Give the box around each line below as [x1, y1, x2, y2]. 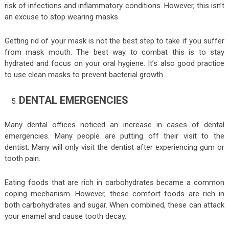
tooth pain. [4, 154, 40, 164]
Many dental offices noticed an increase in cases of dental [4, 120, 225, 130]
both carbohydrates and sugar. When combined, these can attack [4, 200, 225, 210]
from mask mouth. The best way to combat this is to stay [4, 47, 225, 57]
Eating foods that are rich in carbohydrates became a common [4, 178, 225, 188]
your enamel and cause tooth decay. [4, 212, 126, 221]
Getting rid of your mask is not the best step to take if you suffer [4, 36, 225, 45]
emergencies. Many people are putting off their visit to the [4, 131, 225, 141]
